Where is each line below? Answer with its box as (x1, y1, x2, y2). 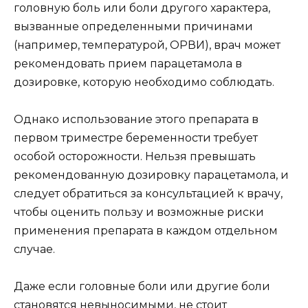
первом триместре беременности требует (14, 131, 258, 144)
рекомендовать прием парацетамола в (14, 56, 242, 70)
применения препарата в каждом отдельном (14, 223, 278, 237)
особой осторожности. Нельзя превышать (14, 149, 256, 163)
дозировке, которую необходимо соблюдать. (14, 75, 274, 89)
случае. (14, 242, 55, 256)
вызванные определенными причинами (14, 19, 253, 33)
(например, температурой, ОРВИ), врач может (14, 38, 280, 52)
